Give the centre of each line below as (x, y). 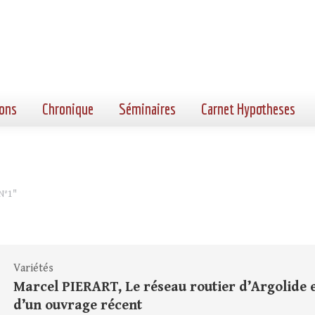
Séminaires (147, 109)
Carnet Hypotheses (248, 109)
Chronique (68, 109)
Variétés (33, 268)
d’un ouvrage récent (78, 306)
